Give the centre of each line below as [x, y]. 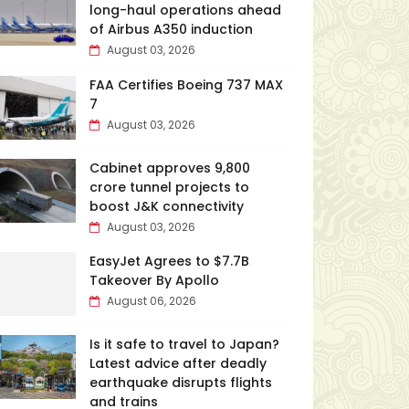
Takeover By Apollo [154, 280]
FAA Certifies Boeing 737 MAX [186, 85]
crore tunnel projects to [169, 187]
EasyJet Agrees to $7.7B [169, 261]
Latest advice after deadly [178, 363]
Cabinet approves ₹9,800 [169, 168]
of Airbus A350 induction [171, 29]
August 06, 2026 [151, 301]
